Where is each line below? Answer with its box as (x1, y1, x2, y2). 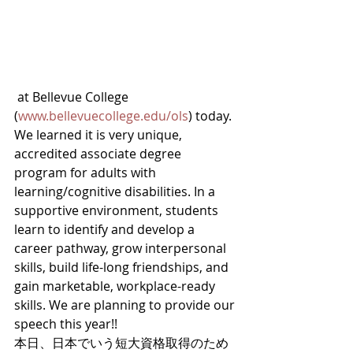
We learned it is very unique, (14, 126, 185, 143)
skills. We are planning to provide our (14, 296, 238, 314)
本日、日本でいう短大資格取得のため (14, 334, 229, 351)
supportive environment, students (14, 202, 221, 219)
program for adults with (14, 164, 159, 181)
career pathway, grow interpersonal (14, 240, 229, 257)
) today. (188, 107, 235, 124)
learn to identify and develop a (14, 221, 198, 238)
